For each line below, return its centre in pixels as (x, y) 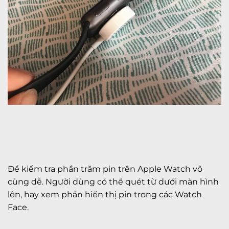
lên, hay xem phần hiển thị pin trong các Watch (105, 194)
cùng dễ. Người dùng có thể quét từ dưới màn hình (113, 181)
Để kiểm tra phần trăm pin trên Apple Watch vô (105, 169)
